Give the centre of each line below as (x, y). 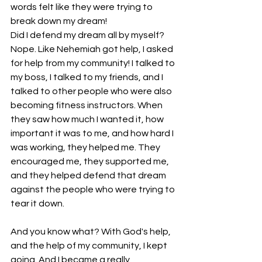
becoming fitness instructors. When (87, 105)
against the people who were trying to (94, 189)
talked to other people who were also (92, 91)
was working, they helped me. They (86, 147)
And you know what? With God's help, (92, 231)
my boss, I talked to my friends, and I (88, 77)
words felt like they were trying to (82, 7)
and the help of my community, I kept (90, 245)
